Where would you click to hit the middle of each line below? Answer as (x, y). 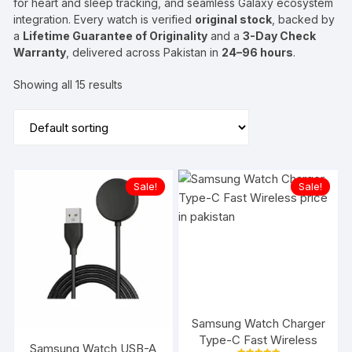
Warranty (40, 52)
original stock (234, 19)
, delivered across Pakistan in (144, 52)
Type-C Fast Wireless (258, 339)
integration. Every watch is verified (104, 19)
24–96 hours (258, 52)
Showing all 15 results (68, 84)
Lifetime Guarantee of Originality (115, 36)
